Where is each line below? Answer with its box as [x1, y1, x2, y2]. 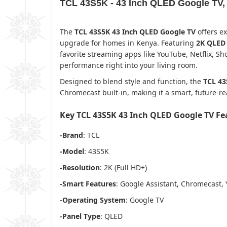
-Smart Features [60, 178, 116, 188]
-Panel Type [60, 211, 100, 221]
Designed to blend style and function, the [60, 76, 203, 86]
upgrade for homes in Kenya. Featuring [60, 37, 196, 48]
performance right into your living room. [60, 60, 198, 70]
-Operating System [60, 195, 126, 205]
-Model [60, 146, 84, 156]
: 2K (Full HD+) [100, 162, 147, 172]
